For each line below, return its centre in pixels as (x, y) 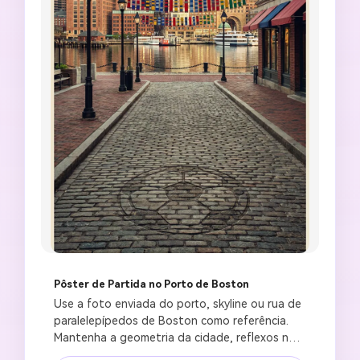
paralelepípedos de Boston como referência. (171, 321)
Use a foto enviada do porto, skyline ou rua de (178, 304)
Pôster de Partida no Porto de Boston (151, 284)
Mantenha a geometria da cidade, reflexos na (174, 338)
